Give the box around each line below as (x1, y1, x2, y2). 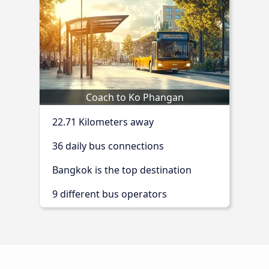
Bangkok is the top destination (52, 163, 192, 177)
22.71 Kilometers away (52, 115, 154, 128)
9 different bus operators (52, 187, 167, 201)
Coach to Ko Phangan (85, 90, 184, 104)
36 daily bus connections (52, 139, 164, 153)
